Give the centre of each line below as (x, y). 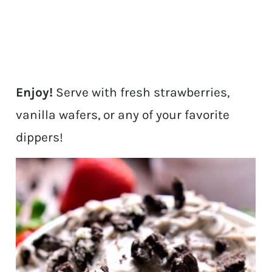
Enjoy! (35, 93)
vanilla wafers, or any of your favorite (123, 115)
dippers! (40, 138)
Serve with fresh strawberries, (141, 93)
